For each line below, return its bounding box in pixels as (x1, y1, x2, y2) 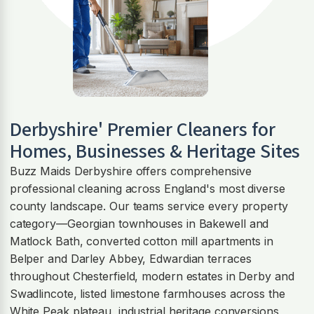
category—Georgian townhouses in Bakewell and (9, 217, 269, 231)
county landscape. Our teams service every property (9, 199, 288, 214)
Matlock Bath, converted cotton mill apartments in (9, 234, 273, 249)
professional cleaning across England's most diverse (9, 182, 285, 196)
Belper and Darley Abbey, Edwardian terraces (9, 252, 252, 266)
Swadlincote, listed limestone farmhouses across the (9, 287, 285, 301)
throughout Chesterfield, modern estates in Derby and (9, 269, 294, 284)
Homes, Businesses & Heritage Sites (9, 137, 301, 166)
